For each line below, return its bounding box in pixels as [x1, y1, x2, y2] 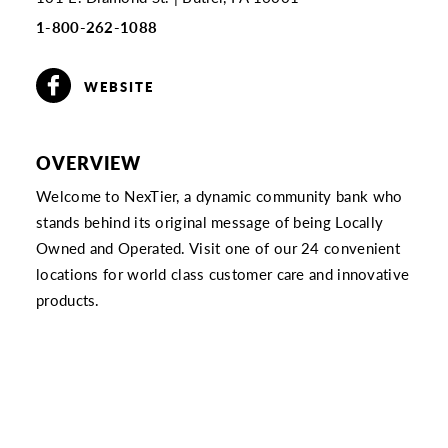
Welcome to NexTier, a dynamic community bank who [36, 184, 403, 207]
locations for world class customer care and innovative [36, 262, 410, 285]
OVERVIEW [36, 149, 142, 175]
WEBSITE [84, 77, 155, 97]
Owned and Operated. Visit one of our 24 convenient [36, 236, 401, 259]
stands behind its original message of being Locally [36, 210, 384, 233]
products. [36, 288, 100, 311]
